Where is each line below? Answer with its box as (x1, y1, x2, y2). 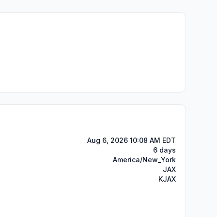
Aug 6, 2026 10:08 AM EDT (87, 136, 176, 144)
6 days (153, 146, 176, 154)
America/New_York (113, 155, 176, 164)
